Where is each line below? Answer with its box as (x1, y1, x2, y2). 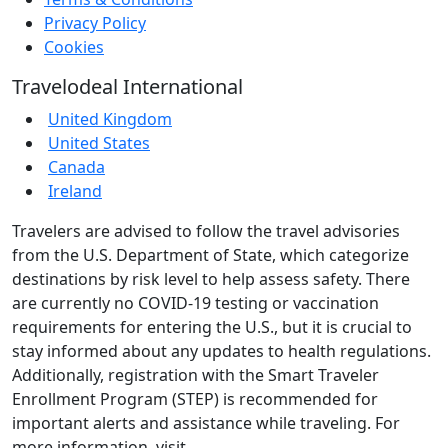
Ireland (48, 179, 102, 202)
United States (48, 131, 150, 154)
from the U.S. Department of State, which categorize (12, 243, 409, 266)
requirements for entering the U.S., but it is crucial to (12, 315, 412, 338)
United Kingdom (48, 107, 172, 130)
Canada (48, 155, 105, 178)
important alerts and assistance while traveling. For (12, 411, 400, 434)
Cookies (44, 35, 104, 58)
